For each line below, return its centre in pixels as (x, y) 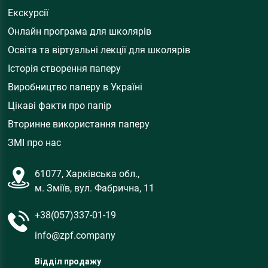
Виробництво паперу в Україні (75, 87)
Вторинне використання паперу (79, 124)
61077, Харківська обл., (87, 173)
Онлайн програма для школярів (80, 31)
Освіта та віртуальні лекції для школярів (99, 50)
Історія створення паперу (65, 68)
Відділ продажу (68, 261)
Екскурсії (28, 13)
